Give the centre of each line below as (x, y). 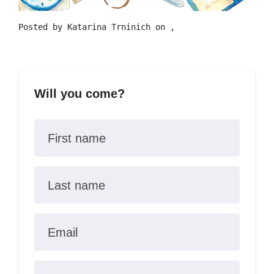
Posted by (43, 27)
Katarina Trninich (109, 27)
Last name (76, 186)
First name (76, 139)
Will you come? (80, 94)
